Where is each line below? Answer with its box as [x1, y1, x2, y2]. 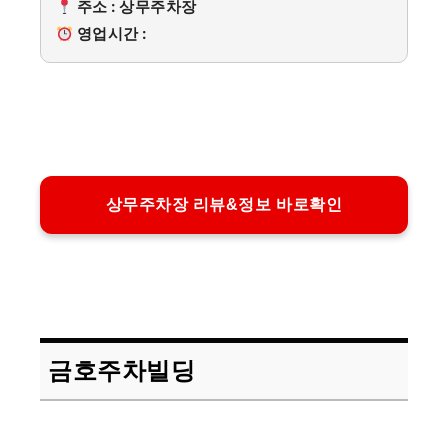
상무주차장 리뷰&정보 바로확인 [105, 195, 343, 213]
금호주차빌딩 [48, 355, 196, 385]
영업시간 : [73, 24, 147, 44]
